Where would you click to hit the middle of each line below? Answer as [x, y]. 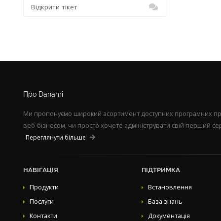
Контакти [43, 216]
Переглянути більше [56, 137]
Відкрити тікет [54, 7]
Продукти [44, 187]
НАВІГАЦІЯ [41, 170]
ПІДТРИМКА [161, 170]
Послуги [42, 202]
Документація [169, 216]
